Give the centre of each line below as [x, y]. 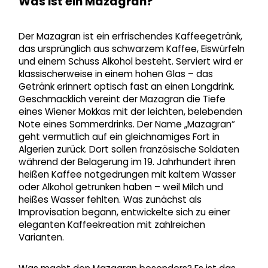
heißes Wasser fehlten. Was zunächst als [110, 200]
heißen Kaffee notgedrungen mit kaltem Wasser [127, 175]
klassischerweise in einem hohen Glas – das [115, 74]
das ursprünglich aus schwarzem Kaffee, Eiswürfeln [131, 49]
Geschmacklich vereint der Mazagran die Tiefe [122, 99]
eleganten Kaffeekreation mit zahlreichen [112, 225]
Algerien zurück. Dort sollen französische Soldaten [129, 150]
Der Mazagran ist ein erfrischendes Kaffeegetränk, [130, 36]
